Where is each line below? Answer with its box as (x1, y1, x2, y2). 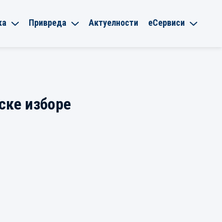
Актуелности (89, 17, 138, 28)
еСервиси (148, 17, 185, 28)
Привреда (29, 17, 66, 28)
